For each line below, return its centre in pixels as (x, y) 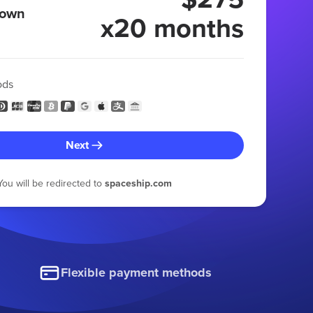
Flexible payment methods (137, 273)
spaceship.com (138, 183)
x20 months (172, 27)
